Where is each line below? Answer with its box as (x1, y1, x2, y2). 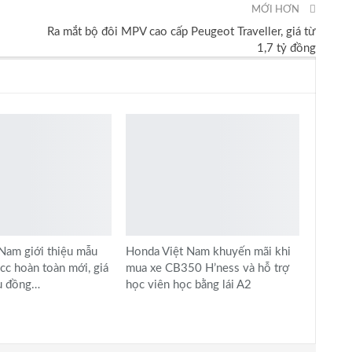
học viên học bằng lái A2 (125, 279, 251, 291)
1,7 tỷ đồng (257, 42, 317, 54)
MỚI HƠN (251, 4, 302, 15)
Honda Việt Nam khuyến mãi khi (125, 246, 291, 258)
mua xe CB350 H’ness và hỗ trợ (125, 262, 289, 275)
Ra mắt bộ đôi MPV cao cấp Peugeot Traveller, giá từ (47, 25, 317, 38)
